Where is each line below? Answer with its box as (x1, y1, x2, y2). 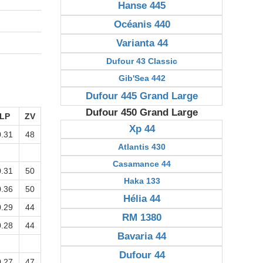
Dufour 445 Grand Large (86, 90, 198, 102)
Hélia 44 (123, 193, 161, 204)
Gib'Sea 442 (118, 73, 166, 83)
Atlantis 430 (118, 142, 166, 151)
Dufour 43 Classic (106, 56, 178, 66)
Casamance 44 (113, 159, 171, 168)
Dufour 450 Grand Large (86, 107, 198, 118)
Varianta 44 (116, 38, 168, 49)
